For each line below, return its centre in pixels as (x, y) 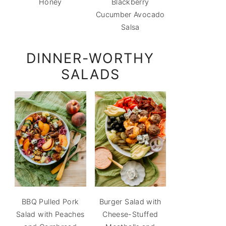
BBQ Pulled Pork (50, 201)
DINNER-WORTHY (90, 59)
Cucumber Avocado (130, 15)
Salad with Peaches (50, 214)
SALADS (90, 75)
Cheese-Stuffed (130, 214)
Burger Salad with (130, 201)
